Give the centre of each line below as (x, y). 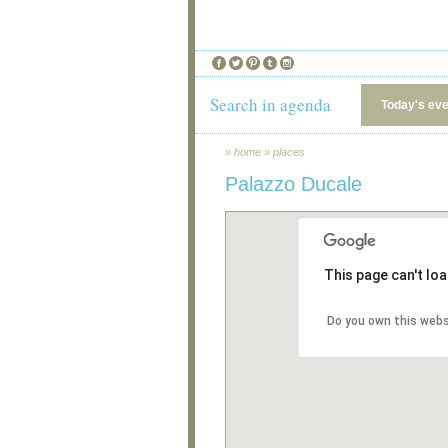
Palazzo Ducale (293, 184)
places (289, 152)
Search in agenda (270, 104)
